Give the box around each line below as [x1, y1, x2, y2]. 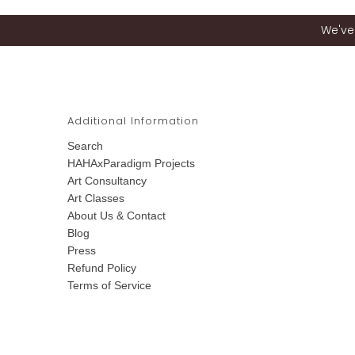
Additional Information [67, 113, 199, 129]
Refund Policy [67, 261, 136, 275]
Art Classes [67, 192, 124, 205]
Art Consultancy [67, 174, 147, 188]
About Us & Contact [67, 209, 166, 223]
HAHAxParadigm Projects [67, 157, 195, 170]
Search [67, 139, 103, 153]
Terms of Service [67, 279, 151, 292]
